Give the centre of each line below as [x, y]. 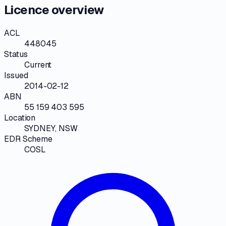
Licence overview [54, 10]
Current [38, 65]
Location [20, 118]
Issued [16, 75]
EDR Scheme [29, 139]
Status [16, 54]
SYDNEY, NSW [51, 128]
